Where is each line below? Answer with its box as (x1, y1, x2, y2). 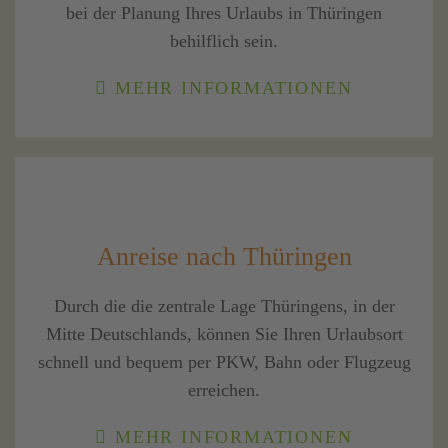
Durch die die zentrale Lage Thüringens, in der (53, 296, 395, 317)
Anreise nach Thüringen (96, 241, 352, 272)
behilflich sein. (170, 31, 278, 52)
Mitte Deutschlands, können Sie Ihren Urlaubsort (45, 324, 403, 345)
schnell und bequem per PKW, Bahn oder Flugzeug (37, 352, 411, 373)
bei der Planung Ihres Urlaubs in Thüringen (66, 3, 382, 24)
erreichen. (188, 380, 260, 401)
